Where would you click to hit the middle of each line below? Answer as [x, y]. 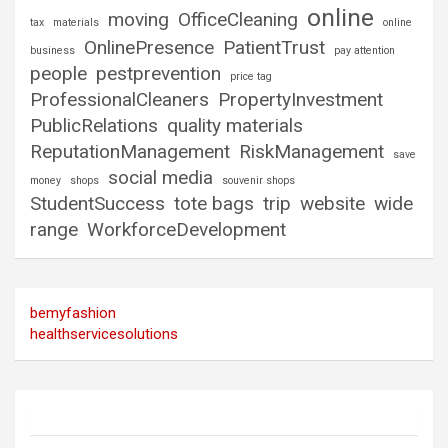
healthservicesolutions [104, 334]
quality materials [235, 126]
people [58, 74]
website [332, 204]
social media [160, 178]
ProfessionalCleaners [119, 100]
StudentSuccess [97, 204]
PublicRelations [94, 126]
